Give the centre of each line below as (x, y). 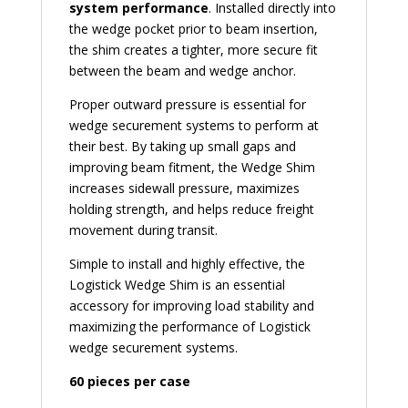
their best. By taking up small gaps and (182, 146)
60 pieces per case (129, 381)
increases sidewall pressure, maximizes (184, 188)
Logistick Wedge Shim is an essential (177, 284)
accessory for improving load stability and (191, 305)
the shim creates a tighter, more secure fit (193, 49)
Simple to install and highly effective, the (187, 263)
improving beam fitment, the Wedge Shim (192, 167)
